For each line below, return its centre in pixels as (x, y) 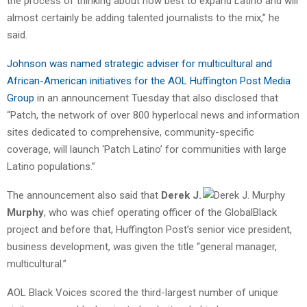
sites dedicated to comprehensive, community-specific (131, 132)
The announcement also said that (84, 195)
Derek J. (181, 195)
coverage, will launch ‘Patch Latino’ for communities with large (147, 149)
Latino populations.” (51, 166)
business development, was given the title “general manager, (142, 246)
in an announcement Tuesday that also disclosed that (156, 98)
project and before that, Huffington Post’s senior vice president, (149, 229)
